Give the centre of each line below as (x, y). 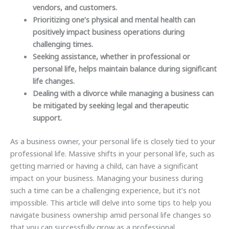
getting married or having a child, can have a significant (104, 165)
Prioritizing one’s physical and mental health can (114, 20)
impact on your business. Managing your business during (107, 178)
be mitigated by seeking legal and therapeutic (110, 106)
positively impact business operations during (108, 32)
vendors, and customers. (75, 7)
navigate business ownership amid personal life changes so (111, 214)
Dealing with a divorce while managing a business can (123, 93)
